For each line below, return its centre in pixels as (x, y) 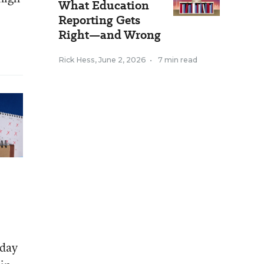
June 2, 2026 (122, 60)
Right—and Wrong (110, 35)
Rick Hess (77, 60)
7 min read (178, 60)
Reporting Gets (99, 20)
